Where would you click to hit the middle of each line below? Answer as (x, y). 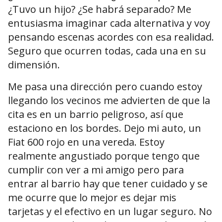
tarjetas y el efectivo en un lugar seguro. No (110, 212)
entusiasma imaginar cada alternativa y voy (109, 23)
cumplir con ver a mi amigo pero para (96, 170)
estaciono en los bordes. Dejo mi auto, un (105, 128)
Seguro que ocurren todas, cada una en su (107, 51)
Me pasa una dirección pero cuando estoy (105, 87)
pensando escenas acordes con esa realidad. (111, 37)
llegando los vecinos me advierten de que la (109, 101)
